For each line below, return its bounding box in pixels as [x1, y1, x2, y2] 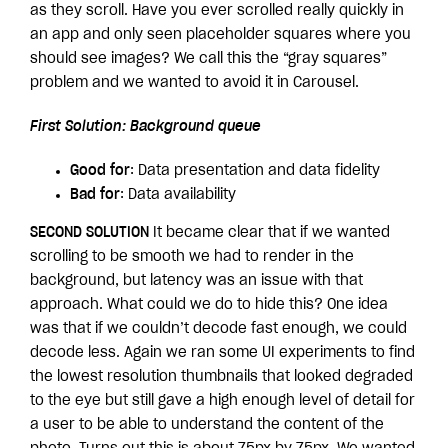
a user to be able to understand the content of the [30, 418, 384, 432]
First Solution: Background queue [30, 120, 261, 134]
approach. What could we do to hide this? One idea [30, 298, 388, 312]
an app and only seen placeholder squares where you [30, 28, 411, 42]
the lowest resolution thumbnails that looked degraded [30, 370, 413, 384]
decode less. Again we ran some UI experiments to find [30, 346, 415, 360]
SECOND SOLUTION [30, 226, 149, 240]
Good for [70, 164, 130, 178]
